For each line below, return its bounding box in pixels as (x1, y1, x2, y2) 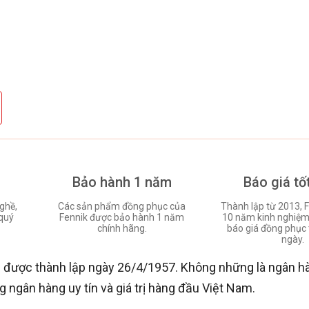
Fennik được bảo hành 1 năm (59, 211, 185, 223)
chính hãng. (97, 222, 147, 234)
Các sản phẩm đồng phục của (58, 200, 186, 212)
